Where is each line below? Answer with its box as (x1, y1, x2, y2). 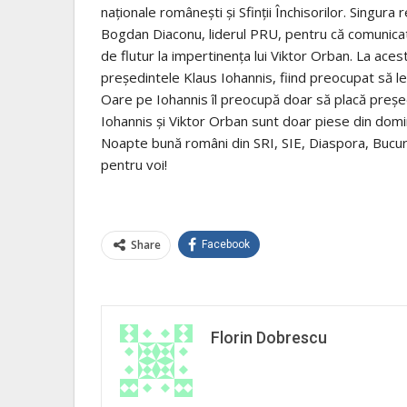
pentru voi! (101, 154, 167, 174)
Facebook (202, 237, 250, 251)
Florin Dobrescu (211, 327, 327, 347)
